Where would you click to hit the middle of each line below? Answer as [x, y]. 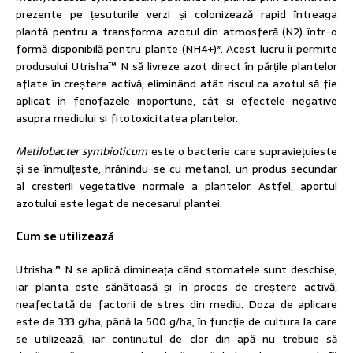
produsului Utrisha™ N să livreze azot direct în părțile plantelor [176, 67]
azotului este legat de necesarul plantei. [119, 204]
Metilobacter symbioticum [82, 152]
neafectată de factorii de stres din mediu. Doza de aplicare [176, 305]
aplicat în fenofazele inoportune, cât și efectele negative [176, 101]
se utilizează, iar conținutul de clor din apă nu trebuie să [176, 339]
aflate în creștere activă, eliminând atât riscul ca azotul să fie [176, 84]
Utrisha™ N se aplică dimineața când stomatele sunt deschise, [176, 270]
